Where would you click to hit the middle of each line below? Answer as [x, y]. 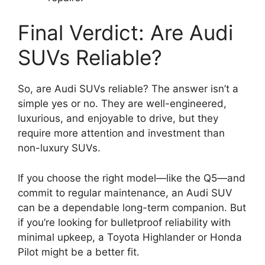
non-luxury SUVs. [59, 148]
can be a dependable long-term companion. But [132, 207]
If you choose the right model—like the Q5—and [132, 178]
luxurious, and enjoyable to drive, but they [118, 119]
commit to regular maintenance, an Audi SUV [125, 193]
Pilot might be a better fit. [79, 252]
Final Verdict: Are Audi [125, 33]
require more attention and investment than [121, 133]
